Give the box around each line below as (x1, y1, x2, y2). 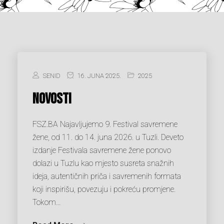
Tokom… (32, 197, 61, 207)
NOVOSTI (32, 90, 71, 108)
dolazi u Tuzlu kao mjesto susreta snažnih (32, 158, 174, 168)
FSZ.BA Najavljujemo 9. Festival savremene (32, 119, 177, 129)
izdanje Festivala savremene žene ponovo (32, 145, 171, 155)
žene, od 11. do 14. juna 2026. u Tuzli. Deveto (32, 132, 183, 142)
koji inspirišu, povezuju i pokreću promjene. (32, 184, 175, 194)
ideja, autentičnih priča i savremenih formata (32, 171, 181, 181)
